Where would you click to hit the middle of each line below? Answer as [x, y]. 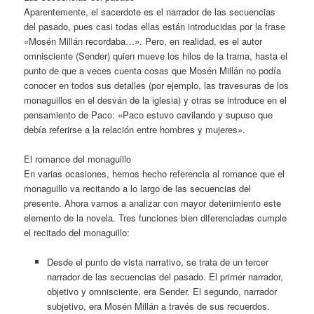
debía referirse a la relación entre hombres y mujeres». [135, 129]
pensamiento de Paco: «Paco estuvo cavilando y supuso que [149, 114]
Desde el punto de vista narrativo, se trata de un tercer [157, 262]
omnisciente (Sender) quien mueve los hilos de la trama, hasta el [156, 55]
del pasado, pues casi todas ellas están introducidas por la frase [155, 26]
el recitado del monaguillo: [77, 233]
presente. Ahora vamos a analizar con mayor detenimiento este [153, 203]
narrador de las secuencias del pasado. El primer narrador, [165, 277]
